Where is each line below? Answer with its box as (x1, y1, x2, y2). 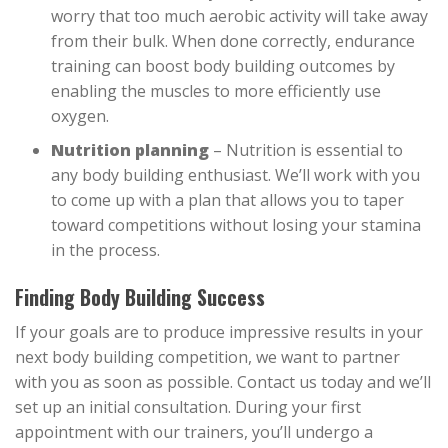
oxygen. (50, 104, 109, 127)
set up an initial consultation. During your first (15, 396, 361, 419)
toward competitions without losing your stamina (50, 214, 421, 237)
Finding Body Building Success (15, 282, 265, 313)
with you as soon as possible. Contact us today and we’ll (15, 371, 431, 394)
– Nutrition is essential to (208, 139, 403, 162)
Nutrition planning (50, 139, 209, 162)
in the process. (50, 239, 160, 262)
